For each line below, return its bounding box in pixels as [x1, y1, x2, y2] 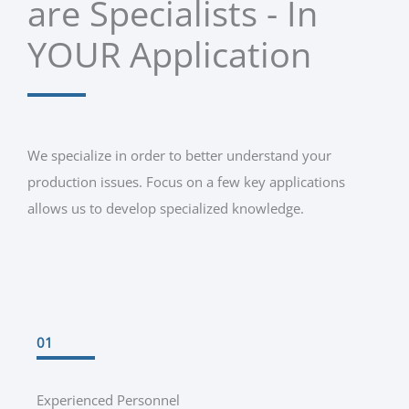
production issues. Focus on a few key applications [27, 172, 345, 191]
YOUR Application [27, 29, 311, 78]
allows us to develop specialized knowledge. [27, 198, 304, 217]
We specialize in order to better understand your [27, 145, 331, 164]
